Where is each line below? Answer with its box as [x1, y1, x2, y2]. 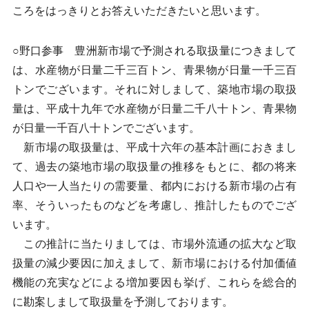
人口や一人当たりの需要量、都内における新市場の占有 [12, 180, 297, 192]
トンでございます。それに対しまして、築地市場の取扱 [12, 83, 297, 95]
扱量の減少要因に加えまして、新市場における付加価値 [12, 257, 297, 269]
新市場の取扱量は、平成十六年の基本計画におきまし [12, 141, 297, 153]
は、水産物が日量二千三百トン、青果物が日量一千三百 [12, 64, 297, 76]
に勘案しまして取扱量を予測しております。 [12, 296, 233, 308]
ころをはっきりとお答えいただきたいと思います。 [12, 5, 266, 17]
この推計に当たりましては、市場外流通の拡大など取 [12, 238, 297, 250]
